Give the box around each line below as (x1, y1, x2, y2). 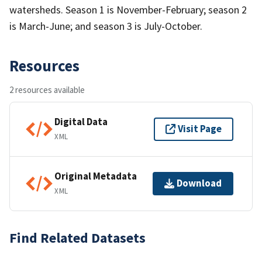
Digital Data (54, 115, 108, 129)
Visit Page (178, 122, 222, 136)
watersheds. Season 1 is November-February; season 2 (9, 2, 247, 16)
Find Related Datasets (9, 228, 146, 247)
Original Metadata (54, 170, 137, 183)
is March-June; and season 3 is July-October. (9, 19, 202, 33)
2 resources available (9, 84, 85, 95)
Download (177, 177, 222, 190)
